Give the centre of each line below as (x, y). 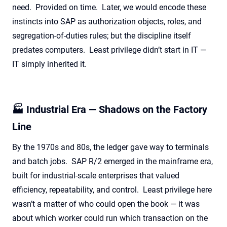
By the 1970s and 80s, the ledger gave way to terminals (110, 147)
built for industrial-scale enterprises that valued (96, 175)
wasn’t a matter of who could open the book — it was (106, 204)
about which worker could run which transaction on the (110, 218)
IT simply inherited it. (49, 64)
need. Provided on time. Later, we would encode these (109, 7)
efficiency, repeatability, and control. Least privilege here (112, 190)
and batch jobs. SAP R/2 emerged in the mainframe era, (112, 161)
